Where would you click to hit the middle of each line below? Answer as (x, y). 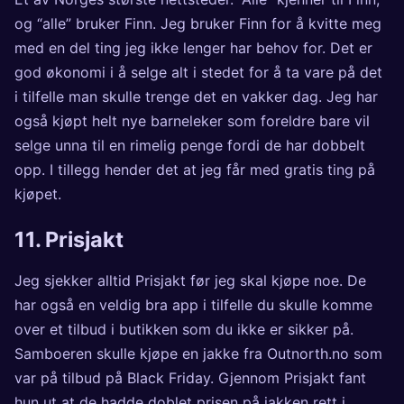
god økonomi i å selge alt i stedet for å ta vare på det (198, 72)
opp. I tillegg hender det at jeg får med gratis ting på (195, 169)
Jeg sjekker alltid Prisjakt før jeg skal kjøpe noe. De (190, 280)
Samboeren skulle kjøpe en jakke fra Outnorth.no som (198, 353)
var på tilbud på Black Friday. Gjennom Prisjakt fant (190, 377)
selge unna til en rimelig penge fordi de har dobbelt (190, 145)
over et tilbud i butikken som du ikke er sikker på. (184, 329)
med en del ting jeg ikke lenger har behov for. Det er (193, 47)
